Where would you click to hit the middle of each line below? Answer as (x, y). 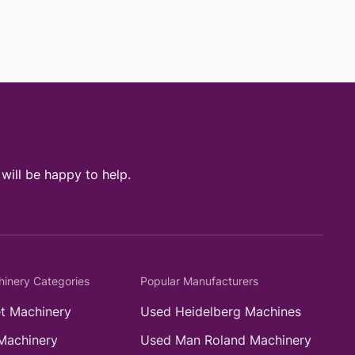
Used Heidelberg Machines (221, 311)
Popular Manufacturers (199, 281)
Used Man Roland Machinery (226, 340)
